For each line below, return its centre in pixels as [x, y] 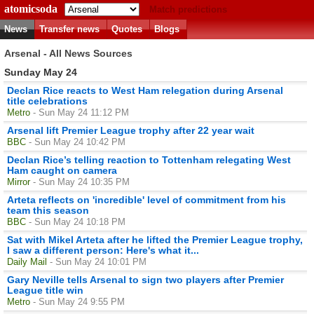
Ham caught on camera [62, 170]
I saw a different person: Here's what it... [103, 250]
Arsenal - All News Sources [70, 54]
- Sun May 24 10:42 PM [77, 142]
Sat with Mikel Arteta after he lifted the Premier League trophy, [155, 239]
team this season [48, 210]
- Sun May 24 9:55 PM [79, 301]
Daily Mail [27, 261]
